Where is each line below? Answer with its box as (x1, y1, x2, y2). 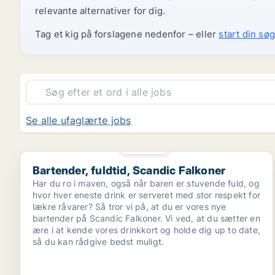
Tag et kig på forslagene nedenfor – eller (35, 28, 219, 40)
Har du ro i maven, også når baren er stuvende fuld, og (33, 178, 260, 188)
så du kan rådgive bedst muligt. (33, 236, 165, 247)
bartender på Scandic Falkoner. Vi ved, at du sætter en (33, 213, 260, 223)
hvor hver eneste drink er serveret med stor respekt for (33, 190, 260, 200)
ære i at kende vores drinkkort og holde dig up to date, (33, 225, 260, 235)
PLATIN (137, 142, 161, 149)
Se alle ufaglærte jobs (26, 114, 131, 126)
